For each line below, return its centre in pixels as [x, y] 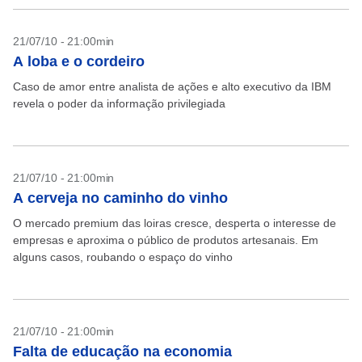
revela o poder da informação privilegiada [122, 103]
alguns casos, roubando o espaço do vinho [123, 257]
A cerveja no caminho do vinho [120, 198]
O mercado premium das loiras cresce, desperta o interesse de [175, 223]
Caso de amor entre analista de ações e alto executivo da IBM [172, 86]
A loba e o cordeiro [79, 61]
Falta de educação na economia [122, 351]
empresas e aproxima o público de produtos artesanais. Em [166, 240]
